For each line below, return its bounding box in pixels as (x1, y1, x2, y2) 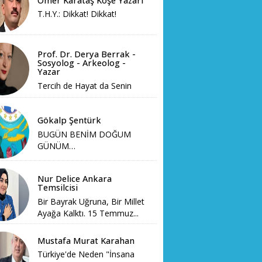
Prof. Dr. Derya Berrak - (37, 49, 136, 60)
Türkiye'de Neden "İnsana (37, 249, 135, 260)
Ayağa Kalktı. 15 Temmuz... (37, 208, 139, 219)
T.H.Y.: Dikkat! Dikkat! (37, 8, 117, 20)
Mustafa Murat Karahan (37, 235, 135, 246)
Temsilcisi (37, 182, 78, 194)
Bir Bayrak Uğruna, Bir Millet (37, 196, 145, 208)
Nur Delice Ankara (37, 173, 112, 185)
